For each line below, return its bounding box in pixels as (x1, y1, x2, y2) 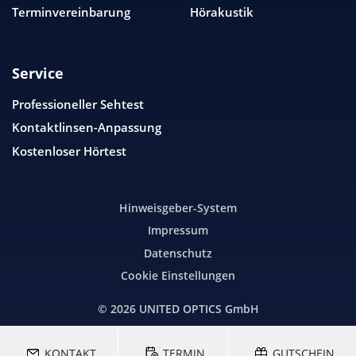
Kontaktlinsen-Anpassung (12, 119, 161, 136)
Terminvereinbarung (12, 4, 130, 21)
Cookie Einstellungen (121, 268, 235, 284)
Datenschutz (144, 246, 212, 261)
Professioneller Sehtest (12, 96, 144, 113)
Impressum (148, 222, 208, 238)
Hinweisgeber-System (119, 200, 237, 216)
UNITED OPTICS (138, 300, 222, 316)
